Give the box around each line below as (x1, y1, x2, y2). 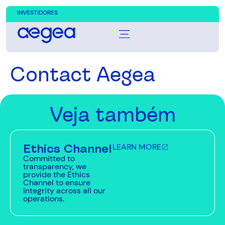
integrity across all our (23, 185, 105, 196)
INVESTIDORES (17, 9, 58, 17)
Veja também (49, 103, 176, 126)
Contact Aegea (10, 63, 155, 86)
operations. (23, 193, 64, 204)
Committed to (23, 153, 75, 164)
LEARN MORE (113, 142, 161, 152)
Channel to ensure (23, 177, 90, 188)
